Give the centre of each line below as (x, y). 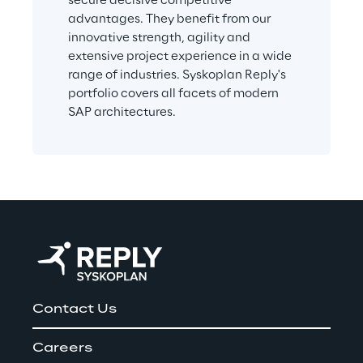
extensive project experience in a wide (181, 56)
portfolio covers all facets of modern (175, 94)
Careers (62, 348)
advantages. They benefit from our (171, 19)
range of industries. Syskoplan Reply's (178, 75)
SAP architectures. (122, 112)
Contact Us (75, 309)
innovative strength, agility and (160, 38)
